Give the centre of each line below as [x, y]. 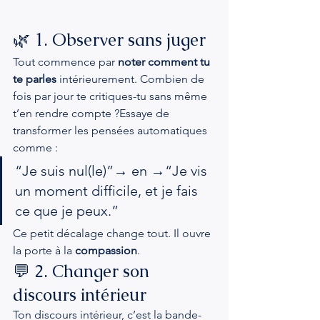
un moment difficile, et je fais [108, 191]
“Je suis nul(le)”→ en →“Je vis [113, 171]
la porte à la [44, 250]
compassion [106, 250]
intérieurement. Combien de [132, 79]
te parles [35, 79]
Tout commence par [65, 62]
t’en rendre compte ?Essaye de [92, 113]
